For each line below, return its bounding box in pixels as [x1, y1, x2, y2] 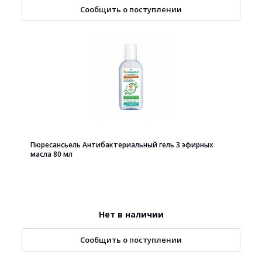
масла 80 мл [30, 149, 73, 159]
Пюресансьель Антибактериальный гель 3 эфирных [30, 140, 213, 150]
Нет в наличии [98, 209, 164, 220]
